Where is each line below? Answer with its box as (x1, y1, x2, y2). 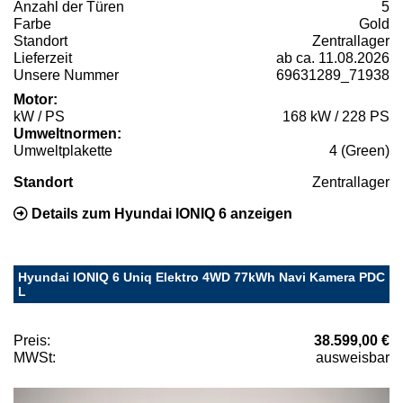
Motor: (13, 92, 58, 108)
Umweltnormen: (13, 126, 121, 142)
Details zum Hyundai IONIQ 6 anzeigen (28, 206, 292, 222)
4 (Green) (329, 143, 390, 159)
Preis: (13, 333, 50, 349)
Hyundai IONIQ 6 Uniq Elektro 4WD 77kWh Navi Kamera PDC (18, 270, 385, 285)
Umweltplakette (13, 143, 112, 159)
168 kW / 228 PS (282, 109, 390, 125)
